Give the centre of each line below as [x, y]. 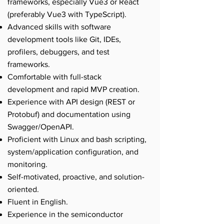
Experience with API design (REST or [71, 102]
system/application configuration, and [73, 152]
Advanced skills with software [59, 27]
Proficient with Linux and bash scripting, [77, 139]
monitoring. [27, 164]
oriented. [23, 189]
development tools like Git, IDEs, [64, 39]
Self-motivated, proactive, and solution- [76, 177]
